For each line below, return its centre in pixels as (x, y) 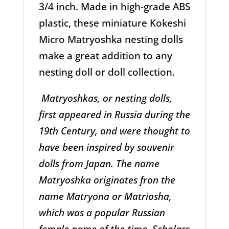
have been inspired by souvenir (106, 147)
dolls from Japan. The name (99, 163)
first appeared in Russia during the (114, 114)
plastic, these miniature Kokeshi (112, 23)
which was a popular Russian (102, 212)
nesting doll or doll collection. (107, 72)
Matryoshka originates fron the (107, 180)
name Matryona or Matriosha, (105, 196)
